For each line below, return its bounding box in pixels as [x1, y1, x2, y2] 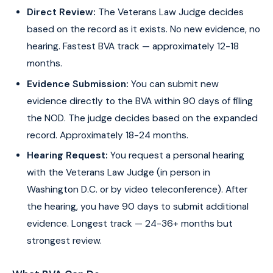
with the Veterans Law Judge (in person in [27, 166, 210, 179]
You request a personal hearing [108, 149, 244, 162]
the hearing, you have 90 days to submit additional [27, 200, 249, 213]
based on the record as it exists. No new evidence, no [27, 23, 260, 36]
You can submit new [129, 77, 219, 90]
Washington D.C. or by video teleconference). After [27, 183, 247, 196]
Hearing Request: [27, 149, 108, 162]
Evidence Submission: [27, 77, 129, 90]
